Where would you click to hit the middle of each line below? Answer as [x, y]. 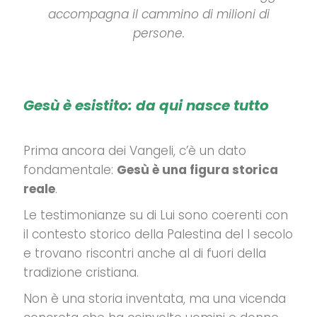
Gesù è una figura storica [197, 170]
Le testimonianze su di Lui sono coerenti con [156, 215]
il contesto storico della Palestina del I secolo [158, 234]
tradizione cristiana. [81, 272]
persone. [158, 33]
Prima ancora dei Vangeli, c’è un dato [135, 151]
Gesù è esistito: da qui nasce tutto [146, 105]
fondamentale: [70, 170]
